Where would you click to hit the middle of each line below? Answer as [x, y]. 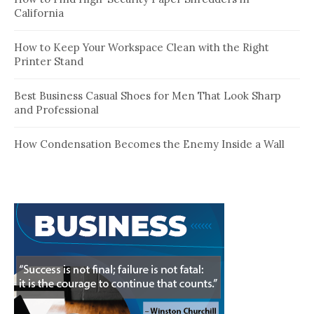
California [39, 13]
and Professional [56, 110]
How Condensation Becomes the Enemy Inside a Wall [149, 144]
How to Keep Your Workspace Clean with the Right [142, 48]
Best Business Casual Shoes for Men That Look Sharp [148, 96]
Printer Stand [49, 62]
